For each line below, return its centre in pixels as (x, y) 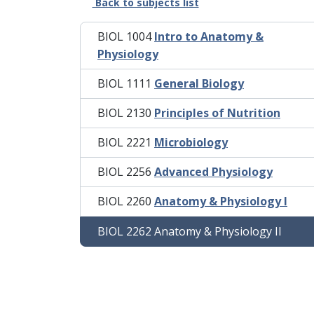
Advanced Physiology (213, 172)
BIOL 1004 (126, 37)
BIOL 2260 (126, 202)
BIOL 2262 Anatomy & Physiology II (190, 232)
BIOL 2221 (126, 143)
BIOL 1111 (126, 84)
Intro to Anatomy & (209, 37)
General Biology (199, 84)
